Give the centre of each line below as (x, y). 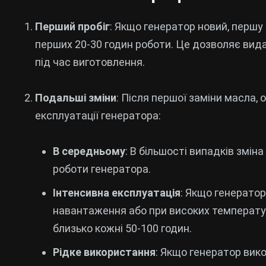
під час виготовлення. (90, 62)
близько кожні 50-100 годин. (122, 228)
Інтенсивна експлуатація (117, 193)
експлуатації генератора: (98, 115)
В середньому (89, 151)
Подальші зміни (76, 98)
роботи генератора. (102, 169)
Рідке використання (104, 252)
